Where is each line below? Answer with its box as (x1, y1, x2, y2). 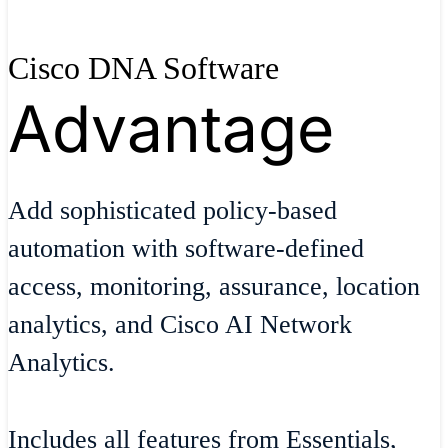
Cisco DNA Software (8, 49, 279, 86)
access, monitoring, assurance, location (8, 272, 420, 302)
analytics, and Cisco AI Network (8, 310, 352, 340)
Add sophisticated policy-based (8, 196, 337, 226)
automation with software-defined (8, 234, 364, 264)
